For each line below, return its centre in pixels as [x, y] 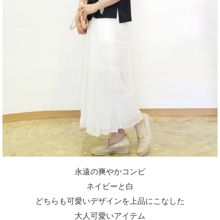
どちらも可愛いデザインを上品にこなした [110, 201]
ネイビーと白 [110, 186]
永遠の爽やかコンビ [110, 172]
